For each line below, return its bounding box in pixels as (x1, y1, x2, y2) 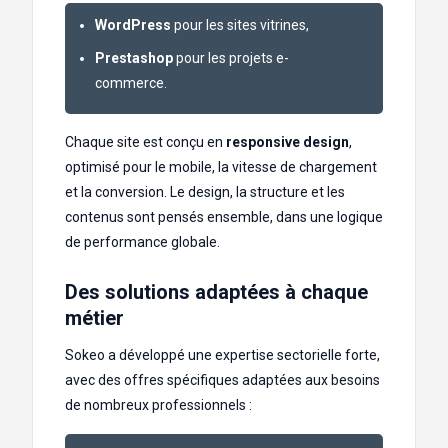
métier (65, 306, 124, 331)
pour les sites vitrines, (171, 17, 309, 34)
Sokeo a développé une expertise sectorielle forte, (65, 347, 380, 364)
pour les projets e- (173, 50, 289, 67)
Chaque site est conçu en (65, 134, 226, 151)
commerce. (95, 75, 167, 92)
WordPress (95, 17, 171, 34)
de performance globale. (65, 234, 220, 251)
